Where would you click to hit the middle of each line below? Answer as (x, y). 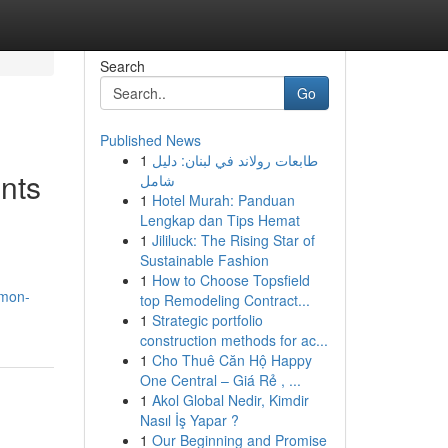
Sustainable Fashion (204, 260)
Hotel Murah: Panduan (223, 200)
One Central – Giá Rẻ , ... (220, 380)
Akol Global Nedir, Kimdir (230, 400)
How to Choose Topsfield (230, 280)
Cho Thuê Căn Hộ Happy (231, 360)
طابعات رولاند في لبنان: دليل (234, 160)
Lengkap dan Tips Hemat (219, 220)
